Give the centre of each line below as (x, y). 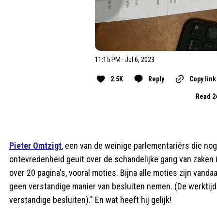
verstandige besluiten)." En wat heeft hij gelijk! (90, 200)
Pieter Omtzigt (35, 145)
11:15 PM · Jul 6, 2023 (124, 59)
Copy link (202, 79)
